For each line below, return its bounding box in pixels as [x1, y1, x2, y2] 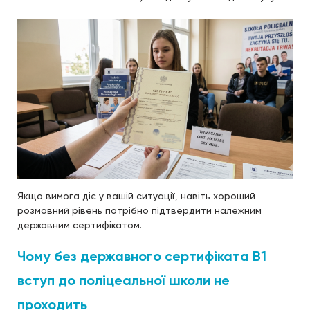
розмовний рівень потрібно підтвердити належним [17, 204, 262, 216]
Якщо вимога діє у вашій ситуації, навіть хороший [17, 190, 255, 201]
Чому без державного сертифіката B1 [17, 247, 266, 264]
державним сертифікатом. [17, 219, 142, 230]
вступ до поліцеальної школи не [17, 271, 230, 289]
